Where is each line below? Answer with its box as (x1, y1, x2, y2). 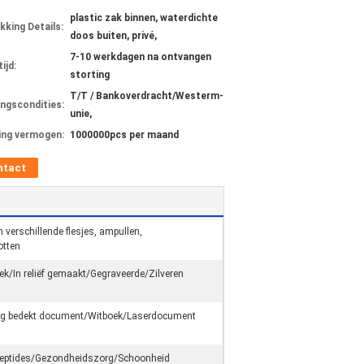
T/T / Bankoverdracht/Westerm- (70, 90, 223, 102)
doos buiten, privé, (70, 30, 157, 41)
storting (70, 69, 110, 80)
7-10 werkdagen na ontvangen (70, 51, 211, 63)
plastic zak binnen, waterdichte (70, 12, 218, 24)
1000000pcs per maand (70, 129, 179, 141)
